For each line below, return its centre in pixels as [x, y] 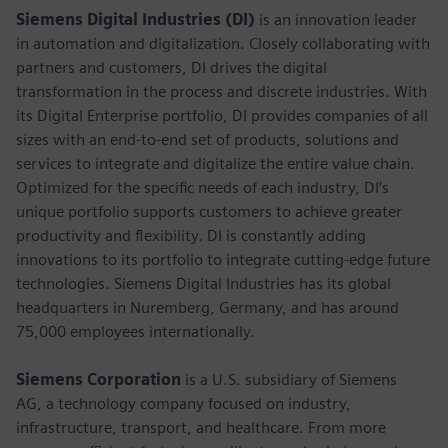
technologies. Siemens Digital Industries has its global [203, 283]
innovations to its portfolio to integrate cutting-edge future [223, 259]
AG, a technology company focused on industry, [183, 403]
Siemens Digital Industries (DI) [135, 19]
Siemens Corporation [98, 379]
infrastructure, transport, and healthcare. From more [201, 427]
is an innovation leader [336, 19]
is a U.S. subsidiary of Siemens [289, 379]
